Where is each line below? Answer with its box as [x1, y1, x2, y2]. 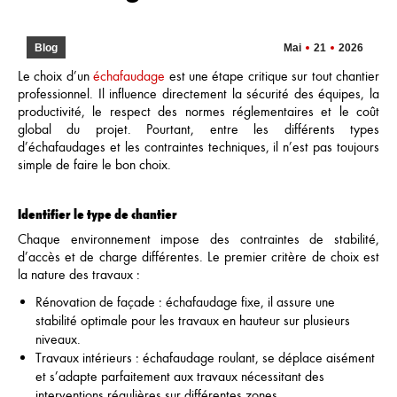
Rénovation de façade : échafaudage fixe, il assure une [35, 293, 335, 310]
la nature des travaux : [18, 266, 140, 283]
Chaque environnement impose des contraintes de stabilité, [18, 230, 379, 247]
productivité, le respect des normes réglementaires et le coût [18, 103, 379, 120]
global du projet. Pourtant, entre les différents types [18, 121, 379, 137]
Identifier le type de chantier [18, 205, 177, 222]
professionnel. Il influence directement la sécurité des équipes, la [18, 85, 379, 102]
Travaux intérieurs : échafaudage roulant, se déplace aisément [35, 349, 375, 366]
